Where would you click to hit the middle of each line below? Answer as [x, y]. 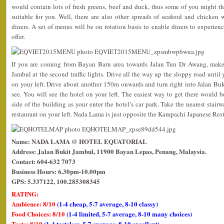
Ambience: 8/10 [34, 204]
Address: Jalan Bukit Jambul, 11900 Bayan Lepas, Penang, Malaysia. [109, 151]
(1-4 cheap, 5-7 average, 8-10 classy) [107, 204]
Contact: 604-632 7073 [43, 161]
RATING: [25, 194]
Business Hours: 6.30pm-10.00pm [58, 171]
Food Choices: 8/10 [39, 214]
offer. [18, 36]
